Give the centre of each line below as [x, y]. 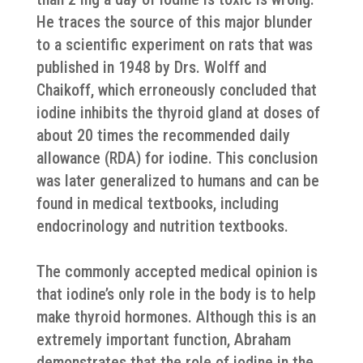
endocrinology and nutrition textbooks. [162, 226]
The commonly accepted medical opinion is [177, 271]
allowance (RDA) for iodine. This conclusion [177, 158]
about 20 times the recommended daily [163, 135]
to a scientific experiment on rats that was [174, 45]
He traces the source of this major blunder [174, 22]
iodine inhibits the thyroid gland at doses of [178, 113]
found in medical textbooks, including [157, 203]
